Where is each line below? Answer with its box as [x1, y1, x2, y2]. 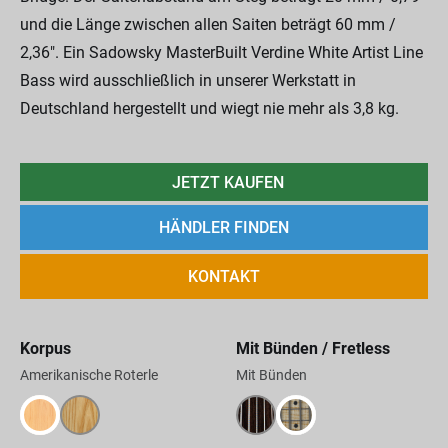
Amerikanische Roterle [20, 367, 158, 383]
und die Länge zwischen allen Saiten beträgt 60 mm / [20, 15, 396, 34]
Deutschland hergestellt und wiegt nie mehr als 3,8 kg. [20, 99, 399, 118]
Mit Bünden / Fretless [235, 339, 390, 358]
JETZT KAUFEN [171, 172, 284, 192]
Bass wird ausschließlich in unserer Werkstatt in [20, 71, 356, 90]
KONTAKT [187, 267, 260, 286]
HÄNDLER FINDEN [158, 218, 289, 237]
